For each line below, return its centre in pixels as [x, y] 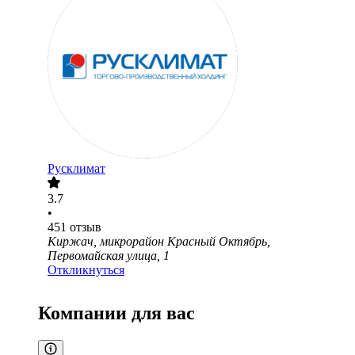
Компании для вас [116, 313]
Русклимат [76, 169]
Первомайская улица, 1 [109, 256]
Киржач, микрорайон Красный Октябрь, [159, 242]
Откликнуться [86, 270]
